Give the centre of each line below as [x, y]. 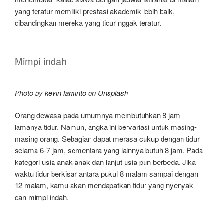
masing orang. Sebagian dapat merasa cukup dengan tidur [107, 139]
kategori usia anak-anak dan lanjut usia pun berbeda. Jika [105, 162]
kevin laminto [65, 92]
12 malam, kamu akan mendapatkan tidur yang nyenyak [104, 185]
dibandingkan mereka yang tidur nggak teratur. [88, 23]
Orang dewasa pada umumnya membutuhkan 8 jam [97, 115]
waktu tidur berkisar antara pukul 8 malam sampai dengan [106, 174]
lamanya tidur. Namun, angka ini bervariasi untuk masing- [106, 127]
